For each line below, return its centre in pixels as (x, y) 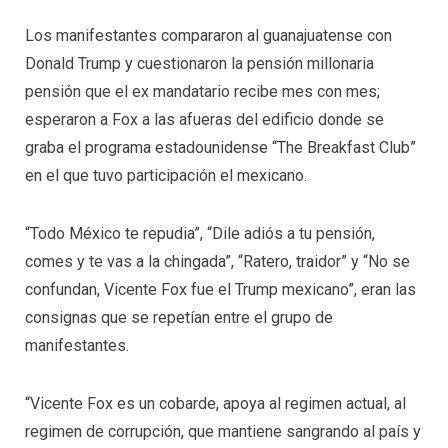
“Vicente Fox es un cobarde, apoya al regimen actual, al (215, 403)
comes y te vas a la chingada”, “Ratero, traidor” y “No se (217, 261)
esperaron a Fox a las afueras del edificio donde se (204, 120)
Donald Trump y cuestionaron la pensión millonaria (199, 64)
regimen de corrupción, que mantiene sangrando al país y (223, 431)
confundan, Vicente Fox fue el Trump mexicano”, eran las (220, 289)
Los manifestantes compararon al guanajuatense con (208, 36)
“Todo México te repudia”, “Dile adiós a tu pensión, (200, 233)
